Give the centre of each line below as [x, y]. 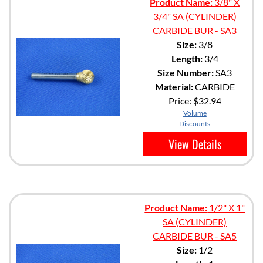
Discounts [195, 123]
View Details [195, 144]
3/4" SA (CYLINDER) [195, 16]
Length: [187, 58]
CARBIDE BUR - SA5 [195, 235]
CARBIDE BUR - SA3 [195, 30]
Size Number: [186, 72]
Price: [181, 100]
